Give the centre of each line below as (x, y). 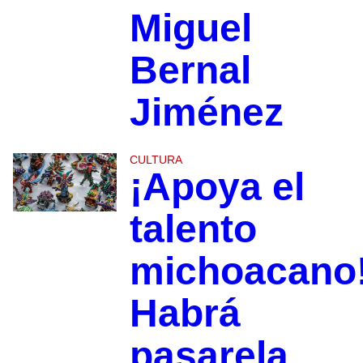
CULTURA (156, 160)
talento (193, 229)
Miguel (190, 28)
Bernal (190, 70)
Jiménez (206, 113)
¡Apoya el (217, 187)
